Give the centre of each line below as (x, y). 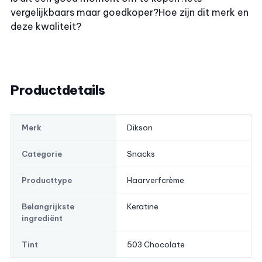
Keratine (143, 207)
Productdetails (58, 90)
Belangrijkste (48, 207)
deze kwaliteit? (46, 27)
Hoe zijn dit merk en (204, 13)
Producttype (47, 180)
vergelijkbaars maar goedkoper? (85, 13)
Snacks (141, 154)
